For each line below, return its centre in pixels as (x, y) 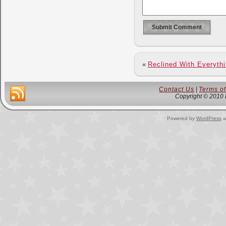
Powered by (182, 118)
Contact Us (177, 89)
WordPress (209, 118)
